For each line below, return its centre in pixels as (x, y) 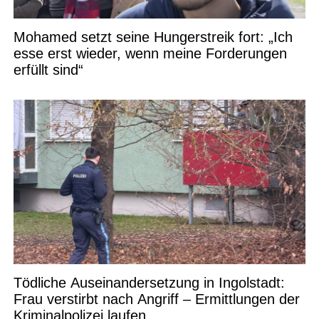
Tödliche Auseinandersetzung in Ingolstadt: (149, 282)
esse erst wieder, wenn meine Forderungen (150, 53)
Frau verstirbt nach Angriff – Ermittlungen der (156, 299)
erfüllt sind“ (48, 69)
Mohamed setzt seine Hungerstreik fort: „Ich (153, 37)
